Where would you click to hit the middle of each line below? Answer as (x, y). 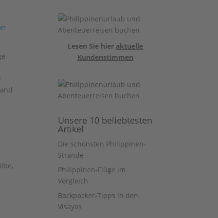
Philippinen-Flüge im (92, 170)
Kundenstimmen (105, 57)
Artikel (71, 129)
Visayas (70, 207)
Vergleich (73, 181)
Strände (71, 155)
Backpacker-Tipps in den (98, 195)
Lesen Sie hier (91, 46)
